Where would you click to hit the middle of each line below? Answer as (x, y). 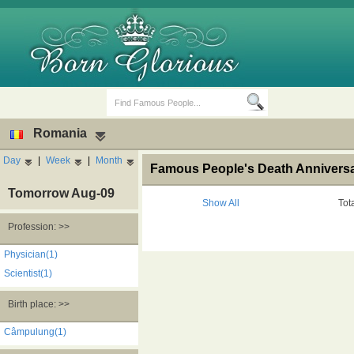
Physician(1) (31, 254)
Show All (220, 203)
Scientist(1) (28, 273)
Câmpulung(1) (35, 332)
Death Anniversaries (257, 253)
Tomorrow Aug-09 (61, 193)
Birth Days (86, 253)
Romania (60, 133)
